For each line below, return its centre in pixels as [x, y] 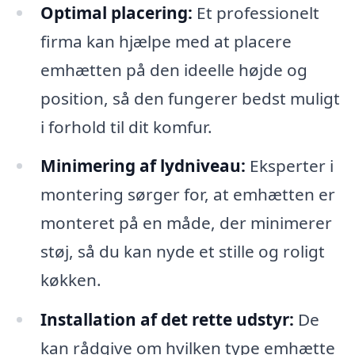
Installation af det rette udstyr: [167, 320]
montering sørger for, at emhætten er [187, 195]
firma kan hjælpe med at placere [166, 41]
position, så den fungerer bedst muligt [190, 98]
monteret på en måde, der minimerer [186, 223]
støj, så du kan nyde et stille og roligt [182, 252]
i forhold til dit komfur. [126, 126]
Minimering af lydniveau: [143, 166]
